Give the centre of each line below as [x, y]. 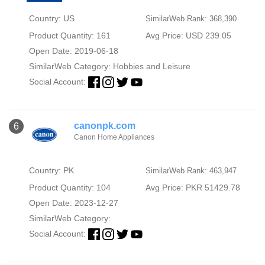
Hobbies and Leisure [151, 66]
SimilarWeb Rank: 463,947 [191, 170]
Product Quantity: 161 [70, 35]
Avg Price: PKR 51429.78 [193, 187]
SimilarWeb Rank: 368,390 [191, 18]
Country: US [51, 18]
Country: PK [51, 170]
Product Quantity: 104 [70, 187]
